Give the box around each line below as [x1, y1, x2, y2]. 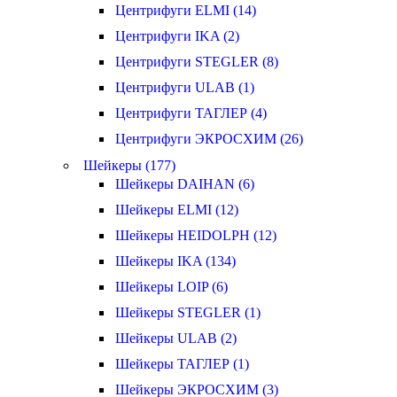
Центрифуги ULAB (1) [115, 80, 254, 95]
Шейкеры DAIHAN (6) [115, 176, 254, 191]
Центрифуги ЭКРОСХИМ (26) [115, 131, 303, 146]
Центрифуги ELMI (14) [115, 3, 256, 18]
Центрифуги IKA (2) [115, 28, 239, 43]
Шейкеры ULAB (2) [115, 331, 237, 346]
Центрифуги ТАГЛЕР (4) [115, 105, 267, 121]
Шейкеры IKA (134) [115, 253, 236, 269]
